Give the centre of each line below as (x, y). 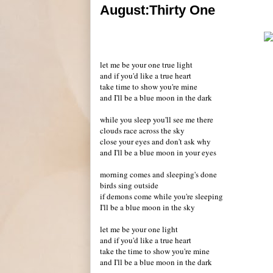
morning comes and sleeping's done (158, 174)
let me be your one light (139, 229)
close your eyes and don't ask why (155, 141)
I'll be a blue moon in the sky (147, 207)
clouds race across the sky (142, 130)
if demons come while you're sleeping (161, 196)
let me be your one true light (146, 65)
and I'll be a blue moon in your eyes (158, 152)
